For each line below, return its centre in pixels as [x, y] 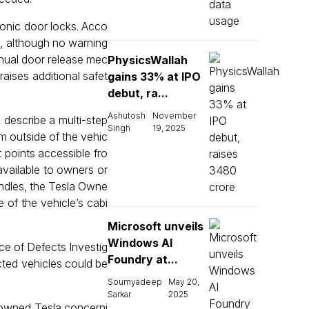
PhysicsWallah [148, 60]
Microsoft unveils [156, 226]
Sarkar [119, 294]
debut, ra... [138, 93]
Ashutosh [127, 116]
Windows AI [140, 243]
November [175, 116]
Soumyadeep [135, 282]
